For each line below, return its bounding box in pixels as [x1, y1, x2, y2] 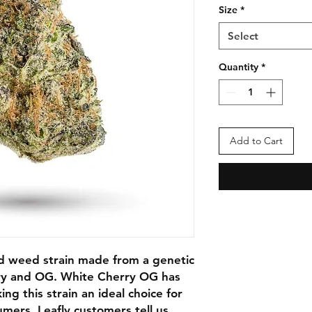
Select [228, 29, 258, 43]
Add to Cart [230, 134, 283, 148]
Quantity [219, 61, 258, 74]
